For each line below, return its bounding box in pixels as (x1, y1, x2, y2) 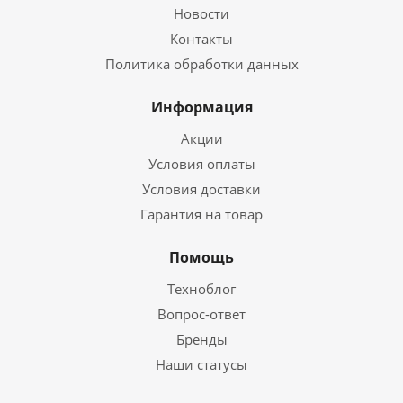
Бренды (175, 330, 228, 348)
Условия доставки (142, 180, 261, 198)
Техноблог (167, 280, 236, 298)
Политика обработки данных (104, 55, 299, 73)
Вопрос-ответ (157, 305, 246, 323)
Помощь (169, 247, 234, 267)
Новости (174, 4, 229, 22)
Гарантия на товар (140, 205, 263, 223)
